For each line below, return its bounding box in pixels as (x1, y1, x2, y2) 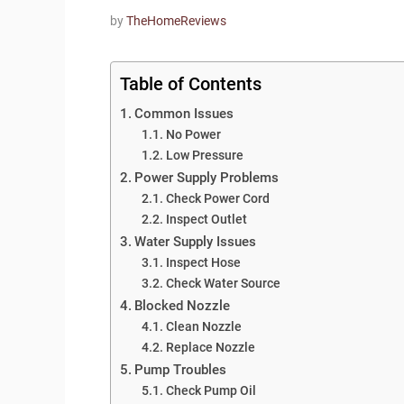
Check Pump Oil (165, 382, 256, 398)
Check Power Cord (165, 190, 270, 206)
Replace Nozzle (165, 339, 255, 354)
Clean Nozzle (165, 318, 242, 334)
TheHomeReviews (126, 13, 226, 29)
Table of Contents (120, 72, 262, 95)
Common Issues (134, 105, 234, 122)
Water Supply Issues (134, 233, 257, 250)
